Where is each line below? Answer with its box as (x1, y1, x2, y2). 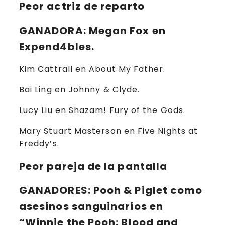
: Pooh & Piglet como (87, 183, 203, 198)
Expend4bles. (19, 39, 94, 54)
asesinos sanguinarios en (19, 199, 163, 214)
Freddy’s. (19, 138, 59, 150)
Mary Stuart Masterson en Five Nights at (19, 125, 198, 137)
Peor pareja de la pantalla (19, 159, 168, 173)
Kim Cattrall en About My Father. (19, 63, 166, 75)
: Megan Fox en (83, 23, 166, 38)
